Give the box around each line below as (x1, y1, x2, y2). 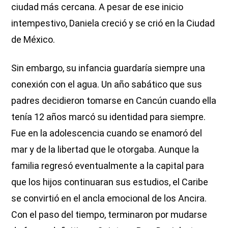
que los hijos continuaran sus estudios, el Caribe (11, 176, 209, 187)
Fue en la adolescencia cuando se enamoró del (11, 127, 203, 138)
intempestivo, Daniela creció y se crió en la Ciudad (11, 17, 215, 28)
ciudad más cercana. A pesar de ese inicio (11, 1, 184, 12)
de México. (11, 34, 55, 45)
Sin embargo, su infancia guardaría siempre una (11, 62, 206, 73)
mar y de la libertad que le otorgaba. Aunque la (11, 144, 199, 155)
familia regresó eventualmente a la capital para (11, 160, 205, 171)
